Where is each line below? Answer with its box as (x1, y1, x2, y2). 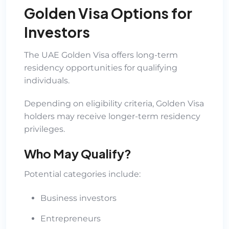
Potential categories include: (24, 169, 141, 179)
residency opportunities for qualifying (24, 62, 177, 73)
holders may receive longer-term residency (24, 111, 200, 121)
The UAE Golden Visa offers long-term (24, 50, 178, 60)
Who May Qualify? (24, 145, 131, 161)
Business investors (40, 193, 117, 203)
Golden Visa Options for (24, 4, 192, 22)
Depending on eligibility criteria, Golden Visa (24, 98, 204, 108)
